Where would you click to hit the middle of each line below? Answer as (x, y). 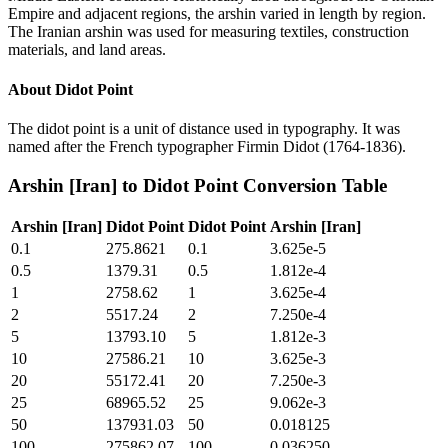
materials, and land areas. (87, 50)
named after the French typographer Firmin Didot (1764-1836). (207, 146)
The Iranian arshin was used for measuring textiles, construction (208, 32)
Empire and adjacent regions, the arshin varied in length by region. (217, 14)
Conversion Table (312, 185)
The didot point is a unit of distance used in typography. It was (204, 128)
